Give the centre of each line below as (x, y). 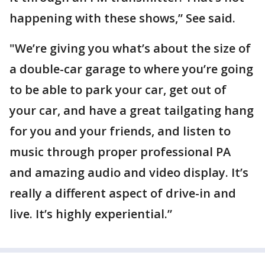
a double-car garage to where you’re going (131, 69)
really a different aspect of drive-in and (123, 193)
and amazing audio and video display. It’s (129, 172)
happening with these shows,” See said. (122, 18)
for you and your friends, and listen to (120, 131)
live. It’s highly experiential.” (91, 214)
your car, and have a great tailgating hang (132, 110)
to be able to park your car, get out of (118, 90)
